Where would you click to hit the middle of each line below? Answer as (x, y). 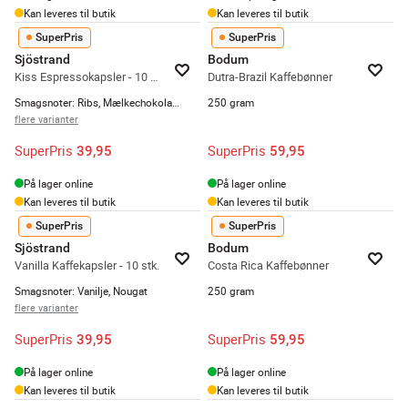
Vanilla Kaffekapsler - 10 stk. (87, 265)
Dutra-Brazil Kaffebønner (270, 76)
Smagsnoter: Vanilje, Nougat (81, 291)
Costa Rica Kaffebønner (268, 265)
